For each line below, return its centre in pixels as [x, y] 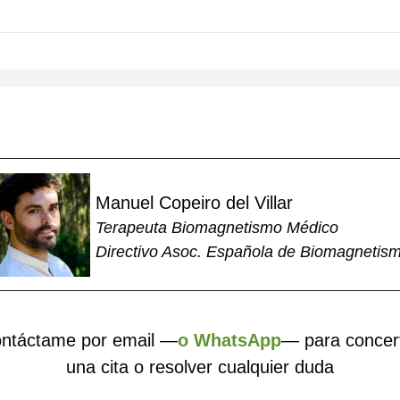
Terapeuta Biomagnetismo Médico [217, 228]
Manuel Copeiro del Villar [194, 203]
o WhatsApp [229, 340]
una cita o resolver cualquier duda [200, 367]
